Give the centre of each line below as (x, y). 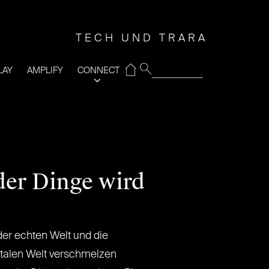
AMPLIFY (45, 71)
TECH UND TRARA (142, 38)
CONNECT (98, 71)
